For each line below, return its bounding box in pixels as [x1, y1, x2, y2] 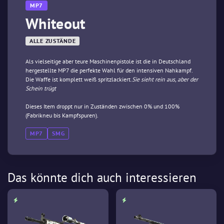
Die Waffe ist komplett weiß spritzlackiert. [25, 75, 132, 83]
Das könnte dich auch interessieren [7, 169, 196, 185]
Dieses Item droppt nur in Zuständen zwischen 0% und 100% [25, 102, 179, 110]
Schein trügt [25, 84, 56, 92]
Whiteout [25, 13, 85, 33]
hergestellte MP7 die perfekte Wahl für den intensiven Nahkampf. [25, 66, 193, 74]
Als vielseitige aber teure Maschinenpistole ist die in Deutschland [25, 57, 190, 65]
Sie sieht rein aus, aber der [132, 75, 198, 83]
